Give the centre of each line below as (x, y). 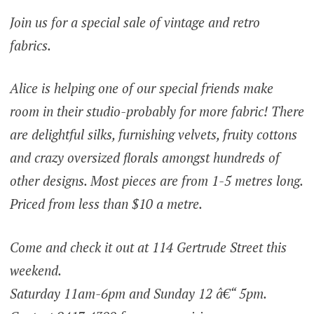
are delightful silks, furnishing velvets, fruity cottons (153, 135)
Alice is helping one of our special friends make (141, 88)
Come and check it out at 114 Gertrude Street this (148, 247)
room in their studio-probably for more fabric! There (157, 111)
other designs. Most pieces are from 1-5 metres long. (156, 181)
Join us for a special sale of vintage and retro (135, 22)
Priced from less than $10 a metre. (106, 204)
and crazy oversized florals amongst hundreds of (144, 158)
